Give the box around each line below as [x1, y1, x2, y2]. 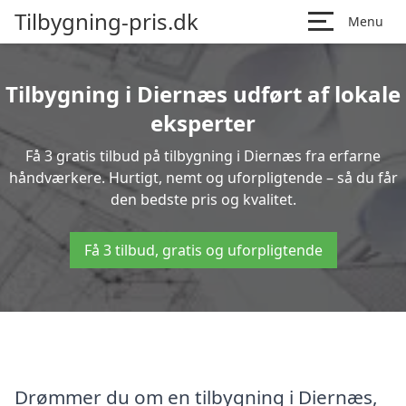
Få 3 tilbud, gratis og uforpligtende [83, 240, 323, 260]
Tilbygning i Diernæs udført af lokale [5, 79, 401, 109]
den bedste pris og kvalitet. [110, 189, 296, 209]
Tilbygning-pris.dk [14, 6, 198, 36]
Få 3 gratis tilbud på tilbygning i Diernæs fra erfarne [25, 146, 381, 166]
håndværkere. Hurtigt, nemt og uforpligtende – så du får [8, 168, 398, 188]
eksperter [150, 108, 256, 138]
